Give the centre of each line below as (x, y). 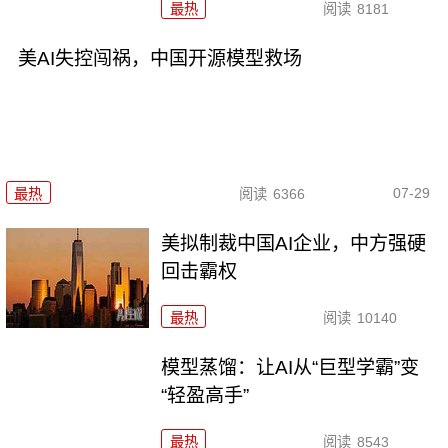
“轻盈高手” (205, 396)
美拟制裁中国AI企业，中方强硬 (294, 244)
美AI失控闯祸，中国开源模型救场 (159, 58)
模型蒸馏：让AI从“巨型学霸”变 (290, 368)
